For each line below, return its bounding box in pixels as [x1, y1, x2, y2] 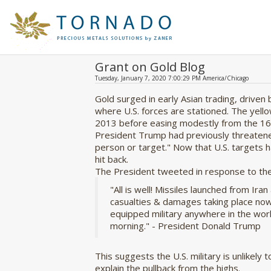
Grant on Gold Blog [95, 59, 205, 75]
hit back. [95, 153, 128, 165]
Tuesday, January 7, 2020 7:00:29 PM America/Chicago [95, 74, 249, 82]
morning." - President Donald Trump [110, 220, 261, 232]
